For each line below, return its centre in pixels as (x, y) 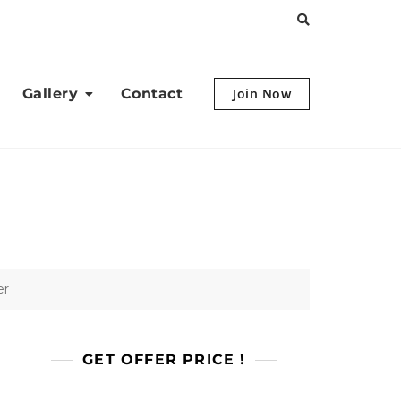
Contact (151, 94)
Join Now (262, 94)
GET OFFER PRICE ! (164, 359)
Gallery (50, 94)
